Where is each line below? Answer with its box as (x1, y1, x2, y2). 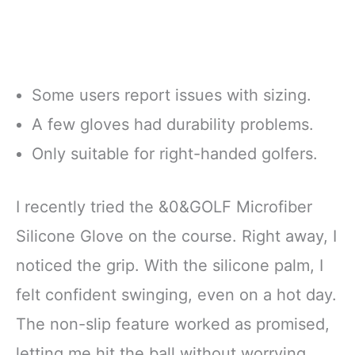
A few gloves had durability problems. (32, 114, 314, 134)
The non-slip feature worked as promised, (16, 314, 330, 334)
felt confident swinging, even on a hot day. (16, 284, 337, 304)
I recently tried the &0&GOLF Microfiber (16, 197, 312, 216)
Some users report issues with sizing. (32, 85, 311, 105)
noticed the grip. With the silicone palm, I (16, 255, 323, 275)
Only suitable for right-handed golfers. (32, 143, 318, 163)
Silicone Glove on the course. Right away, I (16, 226, 337, 246)
